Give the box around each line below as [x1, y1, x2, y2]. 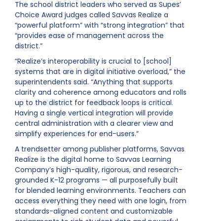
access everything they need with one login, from [15, 196, 186, 206]
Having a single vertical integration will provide [15, 108, 173, 118]
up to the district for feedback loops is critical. [15, 98, 173, 108]
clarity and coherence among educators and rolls [15, 87, 186, 97]
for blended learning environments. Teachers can [15, 185, 186, 195]
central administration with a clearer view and [15, 118, 173, 128]
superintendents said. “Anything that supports [15, 77, 173, 87]
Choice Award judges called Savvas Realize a [15, 10, 168, 20]
